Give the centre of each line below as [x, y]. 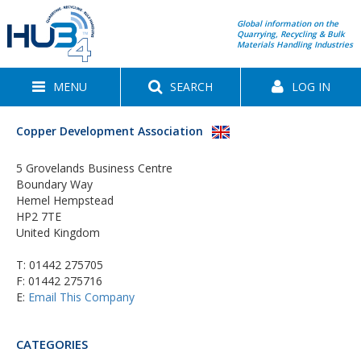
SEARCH [191, 87]
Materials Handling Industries [295, 44]
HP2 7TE [39, 217]
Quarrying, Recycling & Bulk [291, 33]
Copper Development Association [110, 131]
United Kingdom [58, 233]
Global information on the [288, 23]
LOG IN [311, 87]
